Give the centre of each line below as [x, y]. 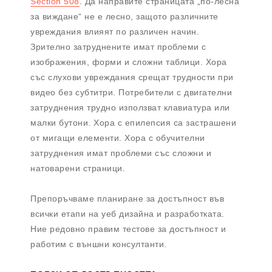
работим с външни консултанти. [99, 244]
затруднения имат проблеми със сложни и [121, 153]
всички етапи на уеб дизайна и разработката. [127, 214]
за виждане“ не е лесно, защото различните [124, 17]
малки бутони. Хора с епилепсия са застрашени [133, 123]
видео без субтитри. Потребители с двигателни [131, 93]
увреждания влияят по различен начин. [115, 32]
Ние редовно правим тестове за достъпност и [128, 229]
